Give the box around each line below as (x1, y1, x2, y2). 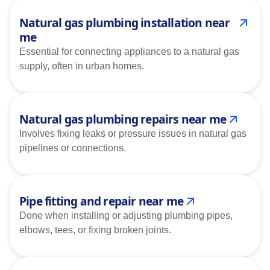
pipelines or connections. (19, 142, 126, 153)
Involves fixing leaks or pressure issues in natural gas (19, 128, 246, 139)
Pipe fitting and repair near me (19, 192, 184, 209)
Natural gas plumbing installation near (19, 14, 230, 31)
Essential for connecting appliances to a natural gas (19, 46, 239, 57)
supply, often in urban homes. (19, 60, 144, 71)
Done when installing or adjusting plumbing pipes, (19, 210, 233, 221)
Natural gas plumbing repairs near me (19, 110, 227, 127)
